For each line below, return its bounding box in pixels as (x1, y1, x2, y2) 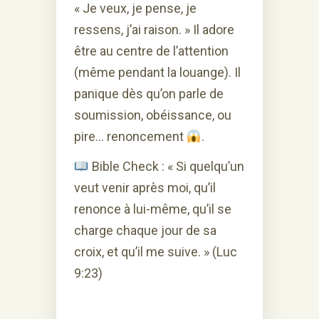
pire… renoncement (74, 128, 187, 144)
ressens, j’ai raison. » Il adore (74, 21, 234, 37)
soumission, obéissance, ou (74, 107, 231, 122)
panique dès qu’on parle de (74, 85, 224, 101)
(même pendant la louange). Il (74, 64, 241, 80)
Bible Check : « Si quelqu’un (88, 158, 244, 174)
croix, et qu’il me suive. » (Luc (74, 244, 237, 259)
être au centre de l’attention (74, 43, 229, 58)
